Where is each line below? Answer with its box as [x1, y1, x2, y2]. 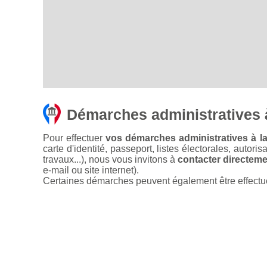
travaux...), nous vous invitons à [43, 154, 178, 165]
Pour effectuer [43, 133, 106, 144]
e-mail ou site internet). [43, 165, 139, 176]
